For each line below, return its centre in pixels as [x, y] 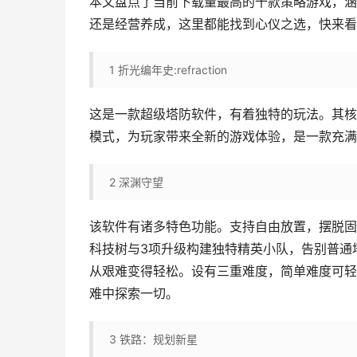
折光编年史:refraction [173, 70]
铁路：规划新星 [159, 339]
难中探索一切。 [134, 294]
